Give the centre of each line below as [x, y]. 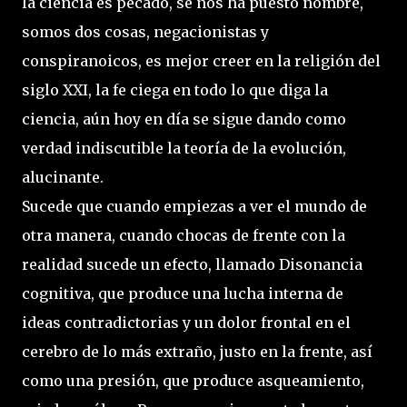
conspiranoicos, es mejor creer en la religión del [201, 61]
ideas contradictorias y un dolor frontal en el [186, 323]
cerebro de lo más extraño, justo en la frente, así [197, 352]
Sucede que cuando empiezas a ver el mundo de [194, 206]
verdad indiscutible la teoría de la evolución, [184, 148]
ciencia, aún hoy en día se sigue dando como [184, 119]
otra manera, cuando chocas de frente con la [184, 235]
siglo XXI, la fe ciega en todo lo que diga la [175, 90]
